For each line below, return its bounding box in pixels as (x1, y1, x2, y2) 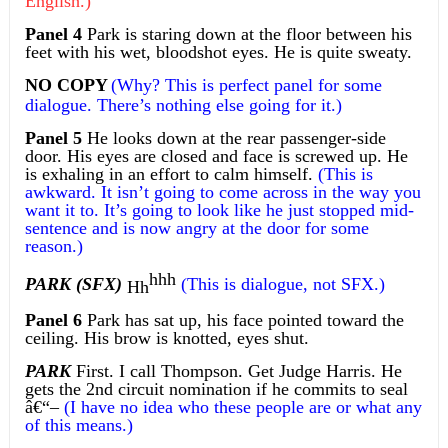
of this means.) (24, 415, 133, 436)
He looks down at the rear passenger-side (81, 127, 386, 148)
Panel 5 (24, 127, 82, 148)
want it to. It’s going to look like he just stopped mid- (24, 199, 414, 220)
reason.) (24, 235, 83, 256)
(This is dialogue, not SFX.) (175, 273, 385, 294)
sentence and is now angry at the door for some (24, 217, 369, 238)
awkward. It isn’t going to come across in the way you (24, 181, 421, 202)
